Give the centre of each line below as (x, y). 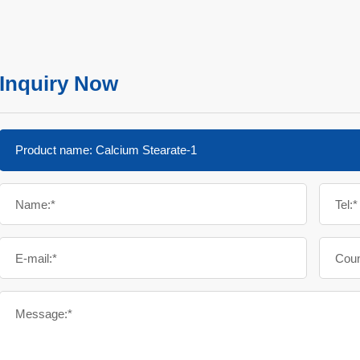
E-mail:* (36, 258)
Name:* (35, 204)
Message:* (44, 314)
